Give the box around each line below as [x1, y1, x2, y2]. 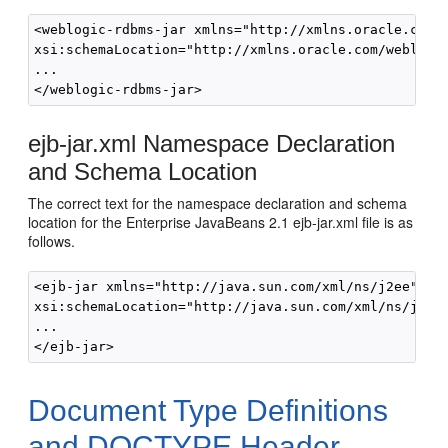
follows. [28, 231, 76, 251]
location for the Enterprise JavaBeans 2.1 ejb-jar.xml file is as [28, 212, 414, 232]
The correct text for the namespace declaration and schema [28, 193, 408, 213]
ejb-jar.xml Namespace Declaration [28, 130, 396, 157]
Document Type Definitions [28, 394, 389, 427]
